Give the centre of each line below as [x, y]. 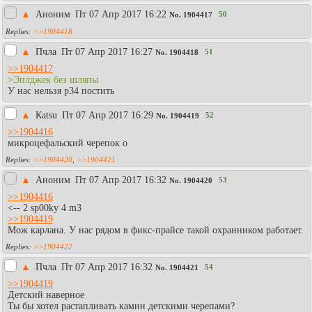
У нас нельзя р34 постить [61, 91]
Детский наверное [46, 295]
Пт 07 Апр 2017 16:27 [107, 52]
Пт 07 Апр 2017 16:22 [121, 14]
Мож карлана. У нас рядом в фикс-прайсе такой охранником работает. [156, 230]
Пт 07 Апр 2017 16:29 [108, 115]
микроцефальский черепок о [68, 143]
